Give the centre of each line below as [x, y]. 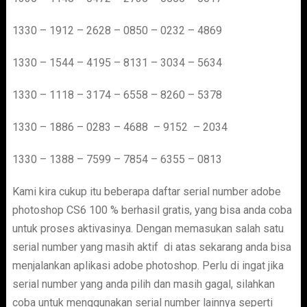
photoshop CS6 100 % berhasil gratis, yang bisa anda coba [152, 210]
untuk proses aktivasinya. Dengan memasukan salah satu [148, 229]
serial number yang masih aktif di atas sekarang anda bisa [151, 247]
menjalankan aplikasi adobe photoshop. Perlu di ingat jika [148, 266]
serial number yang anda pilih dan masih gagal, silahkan [143, 284]
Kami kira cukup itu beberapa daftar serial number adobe [146, 192]
